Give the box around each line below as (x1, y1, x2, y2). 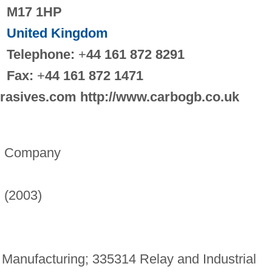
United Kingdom (6, 25, 108, 41)
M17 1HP (6, 4, 62, 19)
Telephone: (6, 46, 75, 62)
